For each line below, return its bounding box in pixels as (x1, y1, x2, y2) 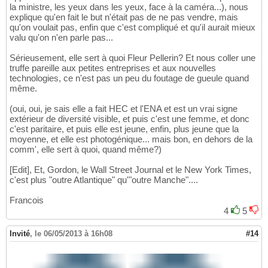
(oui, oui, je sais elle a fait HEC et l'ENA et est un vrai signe (10, 103, 237, 114)
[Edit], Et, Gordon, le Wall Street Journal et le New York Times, (10, 165, 251, 175)
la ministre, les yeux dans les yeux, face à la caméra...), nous (10, 2, 248, 13)
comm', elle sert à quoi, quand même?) (10, 144, 162, 155)
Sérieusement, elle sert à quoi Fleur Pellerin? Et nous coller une (10, 53, 255, 63)
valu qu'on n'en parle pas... (10, 32, 113, 43)
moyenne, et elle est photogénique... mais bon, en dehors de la (10, 134, 252, 145)
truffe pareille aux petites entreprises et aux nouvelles (10, 63, 216, 74)
